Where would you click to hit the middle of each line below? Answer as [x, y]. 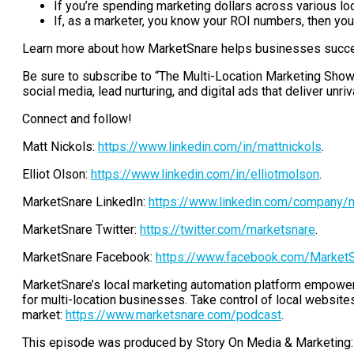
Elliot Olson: [56, 175]
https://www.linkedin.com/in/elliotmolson [205, 175]
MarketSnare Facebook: [89, 258]
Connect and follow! [77, 119]
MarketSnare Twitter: [81, 230]
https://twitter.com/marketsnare [228, 230]
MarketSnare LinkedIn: [85, 202]
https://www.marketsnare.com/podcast [173, 315]
